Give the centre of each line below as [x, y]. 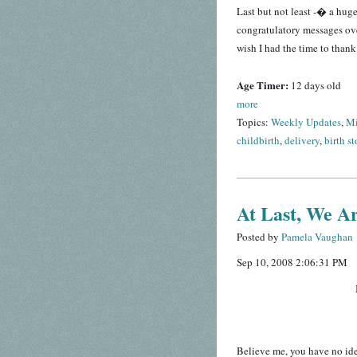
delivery [302, 141]
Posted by [259, 237]
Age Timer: [264, 85]
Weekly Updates [306, 122]
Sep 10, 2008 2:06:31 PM [292, 263]
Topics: [254, 122]
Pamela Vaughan [317, 237]
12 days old [316, 86]
